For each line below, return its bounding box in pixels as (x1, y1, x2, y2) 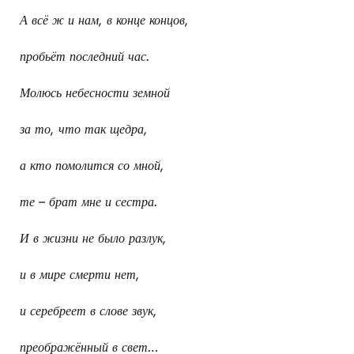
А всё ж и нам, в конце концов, (20, 12, 189, 28)
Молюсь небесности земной (20, 85, 170, 101)
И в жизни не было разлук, (20, 230, 167, 247)
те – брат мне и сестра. (20, 194, 158, 210)
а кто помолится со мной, (20, 157, 164, 174)
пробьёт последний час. (20, 48, 150, 65)
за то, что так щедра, (20, 121, 148, 137)
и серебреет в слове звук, (20, 303, 157, 319)
